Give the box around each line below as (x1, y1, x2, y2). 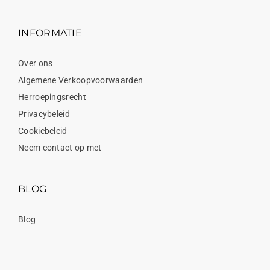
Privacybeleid (18, 109, 70, 119)
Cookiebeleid (18, 126, 67, 136)
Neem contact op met (18, 143, 102, 153)
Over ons (18, 58, 53, 69)
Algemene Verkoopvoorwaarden (18, 75, 143, 86)
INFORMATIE (18, 27, 82, 39)
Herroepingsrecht (18, 92, 86, 102)
